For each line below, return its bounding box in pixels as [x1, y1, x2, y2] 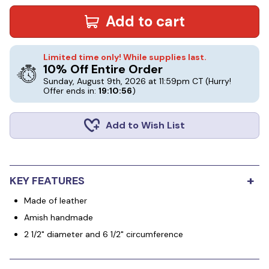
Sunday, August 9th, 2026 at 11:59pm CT [43, 76, 205, 86]
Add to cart [106, 12, 185, 31]
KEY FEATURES [10, 174, 85, 188]
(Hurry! [205, 76, 231, 86]
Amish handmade [24, 212, 93, 223]
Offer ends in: [43, 85, 98, 96]
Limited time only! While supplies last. [43, 52, 207, 62]
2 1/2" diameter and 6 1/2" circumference [24, 229, 183, 240]
